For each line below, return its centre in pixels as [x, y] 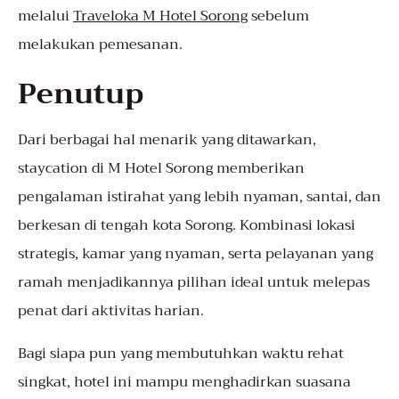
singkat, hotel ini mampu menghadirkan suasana [184, 383]
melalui [45, 16]
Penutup [81, 94]
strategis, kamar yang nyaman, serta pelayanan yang [195, 254]
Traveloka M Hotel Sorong [160, 16]
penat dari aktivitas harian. [111, 311]
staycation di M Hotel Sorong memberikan [161, 169]
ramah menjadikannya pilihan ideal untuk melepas [194, 283]
